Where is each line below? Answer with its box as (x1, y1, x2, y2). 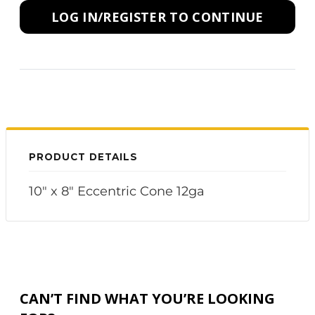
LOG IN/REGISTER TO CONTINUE (51, 8, 264, 25)
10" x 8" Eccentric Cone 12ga (29, 184, 205, 199)
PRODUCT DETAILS (29, 151, 139, 162)
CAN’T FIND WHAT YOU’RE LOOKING (20, 289, 275, 308)
